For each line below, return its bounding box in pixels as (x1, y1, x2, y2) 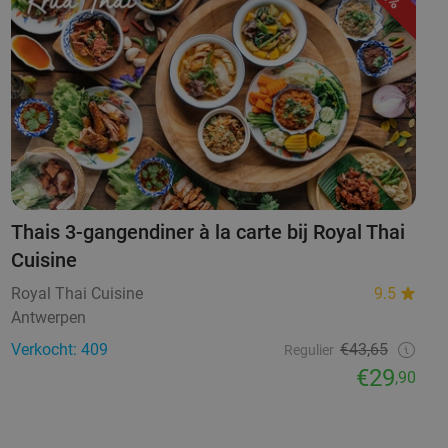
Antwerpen (10, 308, 86, 328)
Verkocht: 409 (10, 340, 108, 360)
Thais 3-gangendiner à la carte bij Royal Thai (10, 220, 405, 245)
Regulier (283, 342, 334, 359)
